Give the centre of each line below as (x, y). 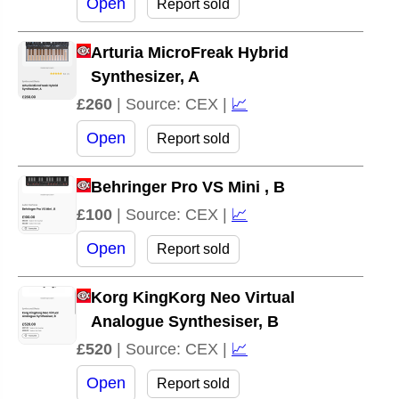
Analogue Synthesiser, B (185, 321)
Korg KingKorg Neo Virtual (193, 297)
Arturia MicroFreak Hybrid (190, 52)
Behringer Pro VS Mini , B (188, 187)
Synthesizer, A (145, 76)
